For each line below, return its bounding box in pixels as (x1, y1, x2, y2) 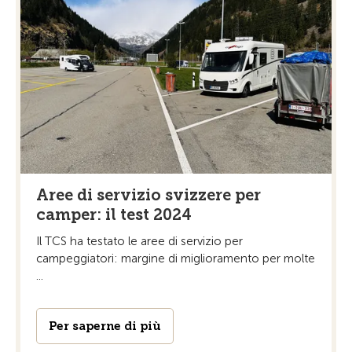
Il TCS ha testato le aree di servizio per (36, 233, 243, 248)
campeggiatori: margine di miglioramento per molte (36, 251, 315, 266)
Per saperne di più (49, 318, 161, 333)
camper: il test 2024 (36, 204, 192, 224)
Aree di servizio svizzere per (36, 185, 261, 204)
